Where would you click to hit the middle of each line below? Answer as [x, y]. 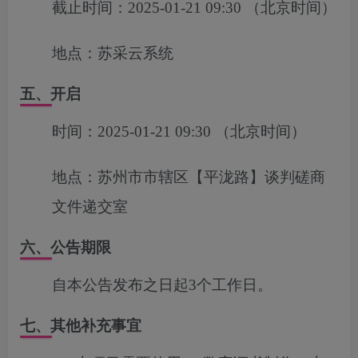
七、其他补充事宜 [81, 326]
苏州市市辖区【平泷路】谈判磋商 [211, 177]
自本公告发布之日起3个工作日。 [162, 285]
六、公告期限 [66, 247]
